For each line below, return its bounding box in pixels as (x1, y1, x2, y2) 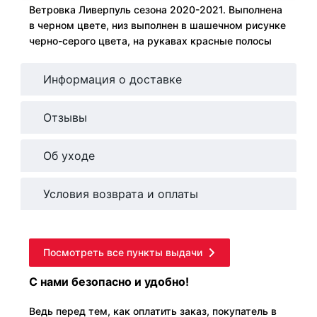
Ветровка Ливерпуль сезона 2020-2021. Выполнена (29, 4, 282, 16)
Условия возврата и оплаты (43, 187, 198, 202)
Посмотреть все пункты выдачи (43, 246, 202, 259)
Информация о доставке (43, 72, 182, 87)
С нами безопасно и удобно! (29, 275, 189, 289)
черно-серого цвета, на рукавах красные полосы (29, 35, 272, 47)
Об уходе (43, 149, 95, 163)
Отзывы (43, 110, 87, 125)
